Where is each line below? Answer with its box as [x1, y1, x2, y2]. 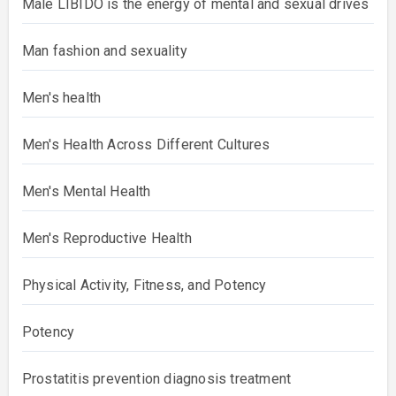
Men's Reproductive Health [21, 230, 192, 247]
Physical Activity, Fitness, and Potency [21, 277, 267, 293]
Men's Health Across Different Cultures [21, 136, 270, 153]
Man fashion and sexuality [21, 42, 187, 59]
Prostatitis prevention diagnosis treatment [21, 370, 292, 387]
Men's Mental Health [21, 183, 151, 200]
